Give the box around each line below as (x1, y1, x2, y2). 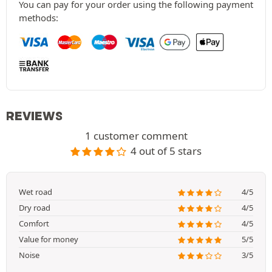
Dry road (19, 202, 50, 214)
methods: (19, 12, 58, 24)
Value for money (19, 234, 78, 245)
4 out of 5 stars (131, 144, 202, 158)
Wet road (19, 186, 52, 198)
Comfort (19, 218, 49, 229)
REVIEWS (6, 109, 63, 124)
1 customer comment (84, 129, 188, 143)
